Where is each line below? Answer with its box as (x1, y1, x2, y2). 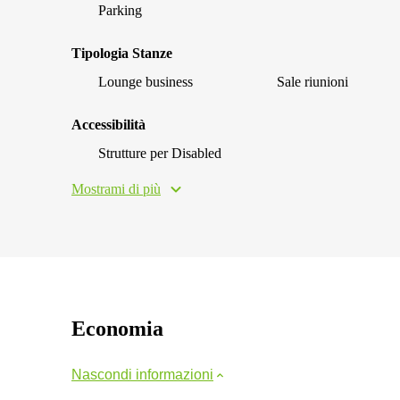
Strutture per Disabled (98, 146, 221, 161)
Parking (98, 3, 142, 18)
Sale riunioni (277, 74, 348, 89)
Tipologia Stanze (71, 46, 172, 61)
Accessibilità (71, 117, 146, 132)
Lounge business (98, 74, 193, 89)
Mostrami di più (71, 181, 161, 196)
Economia (71, 317, 163, 340)
